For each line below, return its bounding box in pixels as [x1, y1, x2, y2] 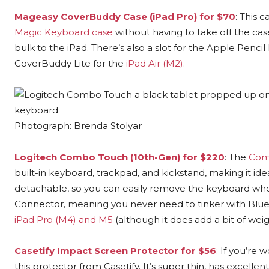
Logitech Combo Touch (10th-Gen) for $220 [14, 151, 225, 163]
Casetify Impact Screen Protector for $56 [14, 244, 216, 256]
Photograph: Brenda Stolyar [14, 119, 142, 131]
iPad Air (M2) [126, 57, 183, 69]
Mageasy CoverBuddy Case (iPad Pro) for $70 [14, 10, 235, 22]
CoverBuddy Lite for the [14, 57, 126, 69]
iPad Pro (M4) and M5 [14, 213, 113, 225]
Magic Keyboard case [14, 26, 113, 38]
